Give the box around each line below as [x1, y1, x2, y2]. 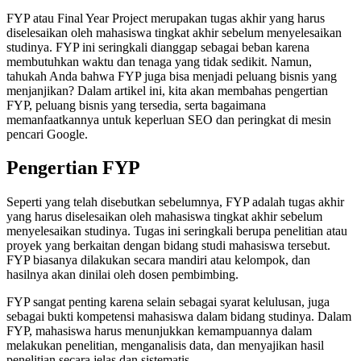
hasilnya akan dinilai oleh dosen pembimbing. [6, 268, 239, 282]
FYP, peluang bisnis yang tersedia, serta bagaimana [6, 98, 266, 112]
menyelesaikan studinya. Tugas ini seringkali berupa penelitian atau [6, 224, 347, 239]
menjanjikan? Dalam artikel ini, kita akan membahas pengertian [6, 83, 328, 98]
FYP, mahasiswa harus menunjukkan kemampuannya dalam [6, 324, 312, 338]
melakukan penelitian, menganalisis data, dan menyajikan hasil [6, 338, 324, 353]
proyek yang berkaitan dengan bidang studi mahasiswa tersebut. [6, 239, 330, 253]
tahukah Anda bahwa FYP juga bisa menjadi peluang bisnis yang [6, 68, 337, 83]
